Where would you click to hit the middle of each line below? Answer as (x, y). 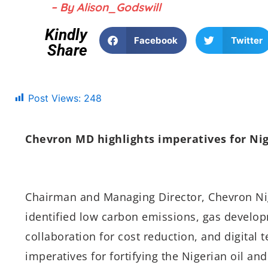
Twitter (246, 40)
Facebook (156, 40)
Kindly (66, 35)
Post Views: (54, 98)
